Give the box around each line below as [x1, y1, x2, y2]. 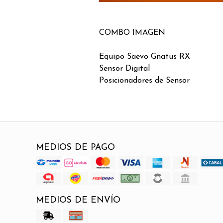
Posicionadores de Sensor [99, 76, 190, 85]
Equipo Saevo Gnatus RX [99, 52, 190, 61]
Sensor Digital [99, 64, 150, 73]
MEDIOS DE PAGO [36, 143, 115, 152]
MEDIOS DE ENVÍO [36, 196, 120, 205]
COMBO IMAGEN [99, 28, 165, 37]
